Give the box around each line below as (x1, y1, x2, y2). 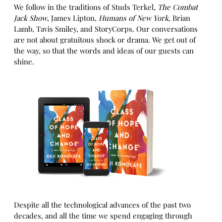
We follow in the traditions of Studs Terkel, (14, 2, 158, 12)
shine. (14, 56, 34, 67)
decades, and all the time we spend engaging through (14, 211, 192, 221)
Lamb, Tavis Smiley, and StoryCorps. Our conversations (14, 24, 198, 34)
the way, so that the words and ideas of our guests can (14, 46, 194, 56)
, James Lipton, (47, 13, 99, 23)
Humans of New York (99, 13, 168, 23)
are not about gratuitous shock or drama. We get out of (14, 35, 196, 45)
